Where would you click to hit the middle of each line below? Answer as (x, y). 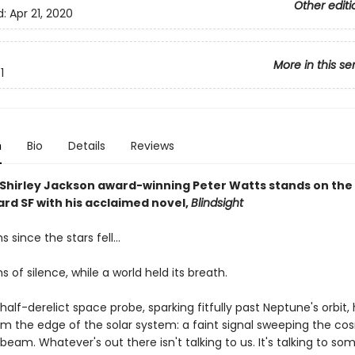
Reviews (152, 146)
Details (86, 146)
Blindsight (217, 203)
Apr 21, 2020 (41, 14)
